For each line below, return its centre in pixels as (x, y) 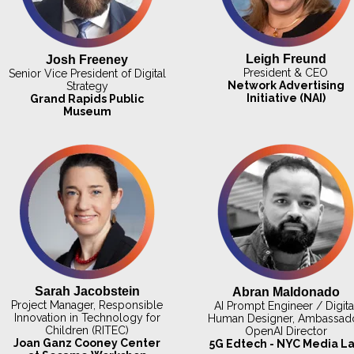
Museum (87, 111)
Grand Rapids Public (87, 98)
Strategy (87, 86)
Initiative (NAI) (286, 98)
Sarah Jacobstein (87, 292)
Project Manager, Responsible (87, 305)
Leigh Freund (286, 58)
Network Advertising (286, 85)
